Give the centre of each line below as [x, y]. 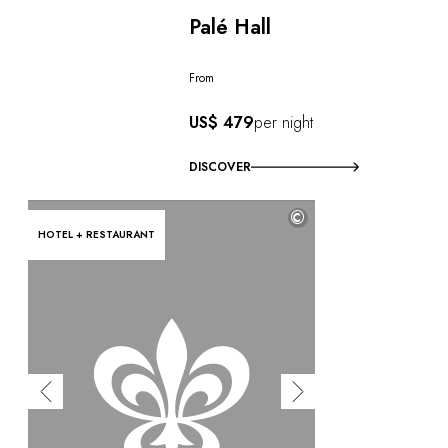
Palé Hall [230, 27]
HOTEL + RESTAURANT [96, 234]
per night [284, 122]
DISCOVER [220, 166]
